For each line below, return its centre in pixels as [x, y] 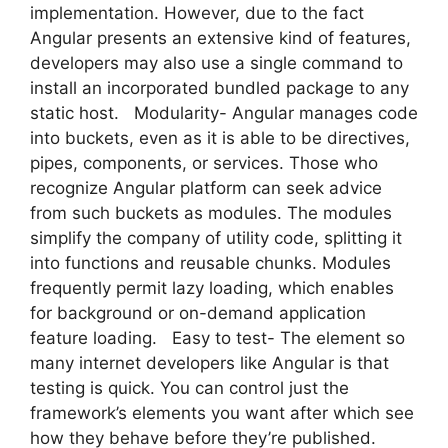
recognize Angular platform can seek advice [206, 187]
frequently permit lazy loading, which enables [212, 287]
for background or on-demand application [198, 312]
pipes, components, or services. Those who [204, 162]
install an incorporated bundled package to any [219, 87]
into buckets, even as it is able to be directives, [220, 137]
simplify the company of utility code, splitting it [216, 237]
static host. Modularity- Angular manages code [224, 112]
